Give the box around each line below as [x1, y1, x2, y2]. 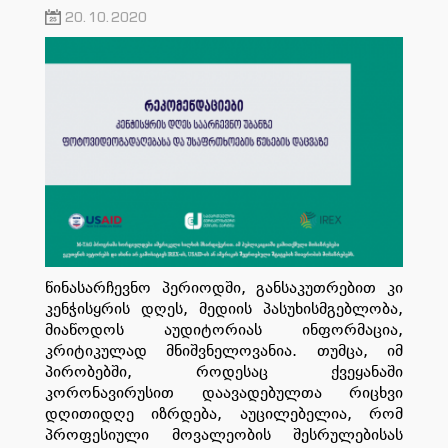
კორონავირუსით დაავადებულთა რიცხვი [45, 382, 403, 402]
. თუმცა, [292, 340, 388, 360]
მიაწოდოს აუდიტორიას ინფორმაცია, [45, 319, 403, 339]
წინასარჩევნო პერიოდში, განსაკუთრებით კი [45, 277, 403, 297]
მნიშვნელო [147, 340, 253, 360]
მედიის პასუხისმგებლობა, [188, 298, 403, 318]
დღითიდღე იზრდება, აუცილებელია [45, 403, 347, 423]
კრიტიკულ [45, 340, 126, 360]
